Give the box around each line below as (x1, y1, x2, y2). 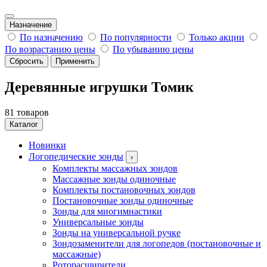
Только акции (189, 32, 244, 42)
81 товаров (5, 107, 49, 117)
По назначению (20, 32, 83, 42)
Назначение (10, 20, 52, 29)
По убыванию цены (113, 44, 194, 54)
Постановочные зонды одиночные (52, 195, 193, 206)
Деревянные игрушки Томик (5, 79, 194, 95)
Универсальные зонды (52, 216, 144, 227)
